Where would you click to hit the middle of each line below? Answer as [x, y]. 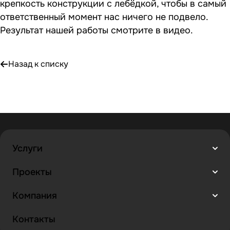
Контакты [34, 219]
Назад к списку [38, 64]
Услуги [27, 148]
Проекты [32, 172]
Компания [35, 196]
